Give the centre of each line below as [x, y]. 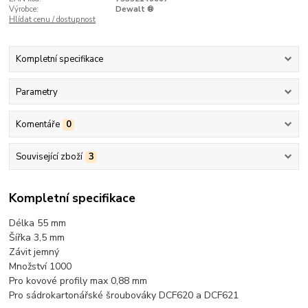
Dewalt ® [134, 9]
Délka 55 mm [38, 223]
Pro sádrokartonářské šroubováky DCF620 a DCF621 [124, 295]
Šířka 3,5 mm [37, 237]
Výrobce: [24, 9]
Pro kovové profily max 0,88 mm [78, 280]
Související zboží [49, 157]
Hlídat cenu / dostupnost [53, 19]
